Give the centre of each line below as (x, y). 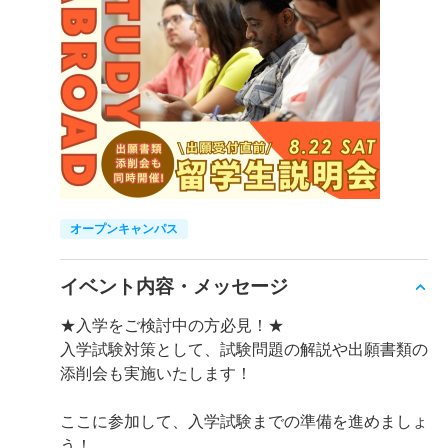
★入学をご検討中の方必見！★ (172, 325)
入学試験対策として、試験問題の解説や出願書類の (244, 349)
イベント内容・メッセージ (174, 286)
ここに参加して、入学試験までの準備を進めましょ (244, 421)
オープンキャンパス (124, 229)
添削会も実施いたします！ (156, 373)
